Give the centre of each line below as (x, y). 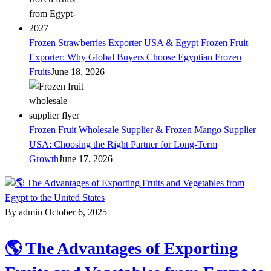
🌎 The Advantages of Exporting (121, 249)
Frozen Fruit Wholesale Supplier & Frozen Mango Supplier (142, 130)
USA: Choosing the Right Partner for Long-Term (123, 145)
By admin (25, 212)
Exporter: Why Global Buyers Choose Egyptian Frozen (135, 57)
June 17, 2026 (86, 159)
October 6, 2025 (76, 212)
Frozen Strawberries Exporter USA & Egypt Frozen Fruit (139, 43)
